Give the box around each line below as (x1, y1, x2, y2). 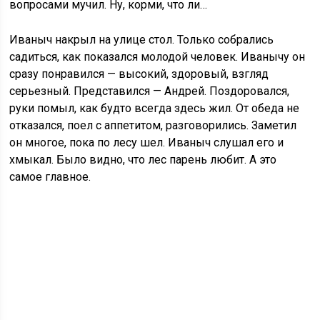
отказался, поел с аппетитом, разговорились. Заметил (9, 119, 297, 132)
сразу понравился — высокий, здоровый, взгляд (9, 67, 269, 81)
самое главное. (9, 170, 91, 184)
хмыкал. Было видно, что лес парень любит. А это (9, 153, 277, 166)
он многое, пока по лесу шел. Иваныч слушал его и (9, 136, 284, 149)
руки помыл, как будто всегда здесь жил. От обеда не (9, 101, 300, 115)
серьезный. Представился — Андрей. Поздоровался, (9, 84, 290, 98)
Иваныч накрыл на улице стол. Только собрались (9, 33, 274, 46)
